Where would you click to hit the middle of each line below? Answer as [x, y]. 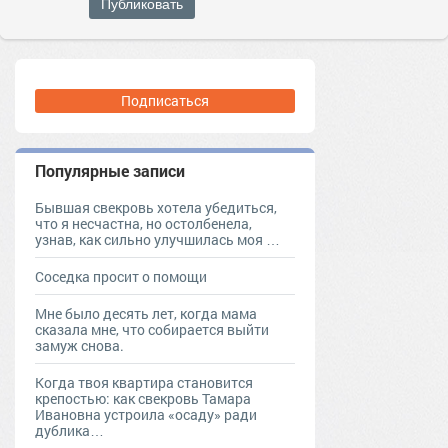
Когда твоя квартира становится [144, 382]
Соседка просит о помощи [121, 276]
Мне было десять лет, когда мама [146, 313]
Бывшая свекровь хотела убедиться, [156, 207]
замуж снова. [79, 345]
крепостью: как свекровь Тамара [143, 398]
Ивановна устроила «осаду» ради [146, 414]
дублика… [69, 430]
